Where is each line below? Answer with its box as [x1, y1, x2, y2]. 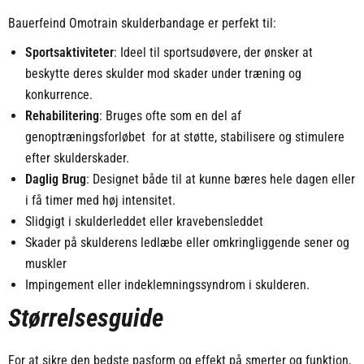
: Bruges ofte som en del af [98, 108, 241, 124]
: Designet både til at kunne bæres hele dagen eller [85, 171, 355, 188]
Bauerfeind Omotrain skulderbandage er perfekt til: [7, 15, 276, 32]
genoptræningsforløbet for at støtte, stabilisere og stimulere [24, 129, 344, 145]
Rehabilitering [24, 108, 99, 124]
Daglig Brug [24, 171, 86, 188]
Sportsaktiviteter [24, 45, 114, 61]
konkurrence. [24, 87, 93, 103]
